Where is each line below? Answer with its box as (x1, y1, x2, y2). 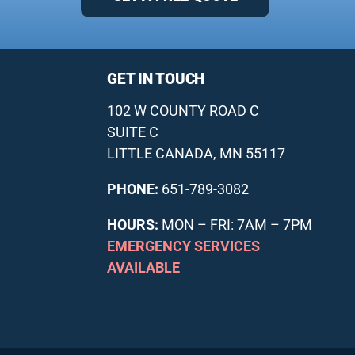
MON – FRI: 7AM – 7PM (158, 216, 313, 233)
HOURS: (107, 216, 159, 233)
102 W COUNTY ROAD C (107, 101, 260, 119)
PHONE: (107, 180, 159, 197)
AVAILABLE (107, 258, 181, 276)
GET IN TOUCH (107, 69, 205, 88)
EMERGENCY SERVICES (107, 237, 261, 254)
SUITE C (107, 123, 159, 140)
